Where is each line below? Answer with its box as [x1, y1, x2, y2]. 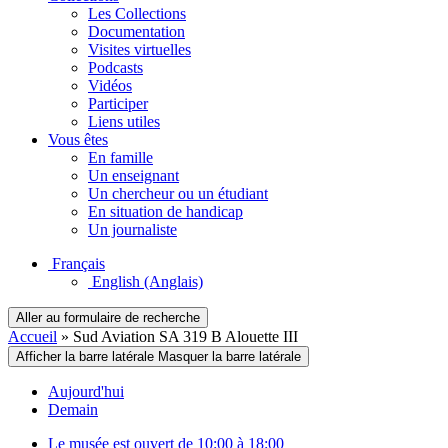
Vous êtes [48, 131, 108, 148]
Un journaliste [88, 221, 177, 238]
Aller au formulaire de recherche [16, 310, 200, 325]
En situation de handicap [88, 203, 243, 220]
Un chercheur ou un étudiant [88, 185, 268, 202]
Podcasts [88, 59, 143, 76]
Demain [48, 401, 98, 418]
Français [52, 255, 105, 272]
